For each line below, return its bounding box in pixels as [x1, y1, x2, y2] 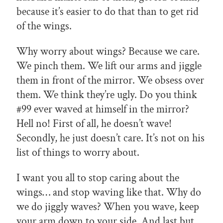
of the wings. [16, 18, 72, 33]
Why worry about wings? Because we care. [16, 44, 200, 59]
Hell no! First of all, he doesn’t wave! [16, 116, 172, 131]
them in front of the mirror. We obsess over [16, 73, 204, 88]
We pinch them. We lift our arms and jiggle [16, 58, 202, 73]
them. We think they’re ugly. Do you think [16, 87, 197, 102]
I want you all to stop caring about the [16, 170, 179, 185]
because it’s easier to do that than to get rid [16, 4, 199, 19]
